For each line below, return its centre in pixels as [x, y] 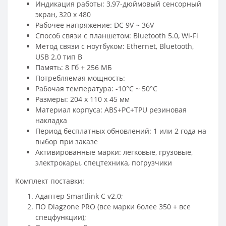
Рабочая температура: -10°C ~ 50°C [96, 88]
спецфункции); [61, 217]
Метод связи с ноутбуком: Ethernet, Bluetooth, [115, 46]
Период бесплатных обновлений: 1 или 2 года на [121, 131]
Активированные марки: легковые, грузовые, [114, 152]
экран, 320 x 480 [63, 14]
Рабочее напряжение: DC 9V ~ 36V [95, 25]
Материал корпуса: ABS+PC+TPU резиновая [111, 109]
